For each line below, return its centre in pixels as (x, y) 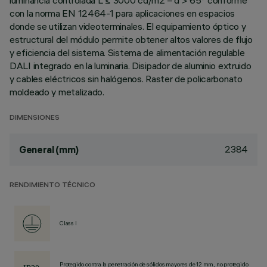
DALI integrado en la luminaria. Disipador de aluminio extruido (131, 66)
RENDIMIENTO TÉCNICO (52, 186)
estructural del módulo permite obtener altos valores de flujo (131, 39)
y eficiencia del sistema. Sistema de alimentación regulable (127, 52)
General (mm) (49, 150)
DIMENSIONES (35, 118)
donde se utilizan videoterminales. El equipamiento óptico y (128, 26)
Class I (68, 223)
